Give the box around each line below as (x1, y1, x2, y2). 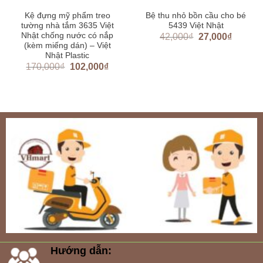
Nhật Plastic (45, 51, 89, 60)
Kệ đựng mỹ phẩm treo (24, 11, 110, 21)
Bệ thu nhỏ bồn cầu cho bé (146, 11, 246, 21)
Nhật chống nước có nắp (21, 31, 113, 41)
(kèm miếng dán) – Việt (23, 41, 111, 50)
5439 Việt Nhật (168, 21, 224, 31)
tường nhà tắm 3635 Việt (21, 21, 114, 31)
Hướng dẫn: (50, 244, 112, 257)
